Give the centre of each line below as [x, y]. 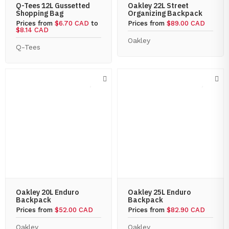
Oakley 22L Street [158, 6]
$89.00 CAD [186, 23]
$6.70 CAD [72, 23]
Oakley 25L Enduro [159, 192]
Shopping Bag [40, 13]
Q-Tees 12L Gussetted [53, 6]
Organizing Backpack [165, 13]
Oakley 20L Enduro [47, 192]
